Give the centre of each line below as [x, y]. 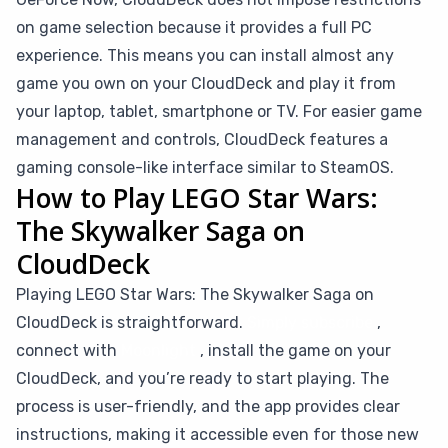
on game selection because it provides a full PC [194, 27]
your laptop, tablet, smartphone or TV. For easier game [219, 111]
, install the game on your [293, 350]
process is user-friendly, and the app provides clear [208, 406]
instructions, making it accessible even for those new [217, 434]
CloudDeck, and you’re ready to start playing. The [202, 378]
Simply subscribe [310, 322]
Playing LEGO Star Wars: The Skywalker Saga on [195, 294]
